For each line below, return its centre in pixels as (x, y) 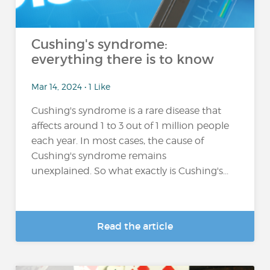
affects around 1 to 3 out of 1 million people (130, 125)
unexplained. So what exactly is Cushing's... (130, 171)
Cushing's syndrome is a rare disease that (127, 110)
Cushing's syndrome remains (99, 155)
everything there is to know (123, 59)
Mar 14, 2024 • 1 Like (71, 86)
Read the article (135, 226)
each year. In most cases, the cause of (118, 140)
